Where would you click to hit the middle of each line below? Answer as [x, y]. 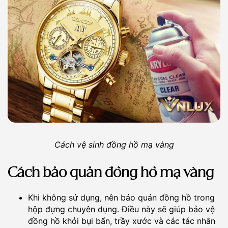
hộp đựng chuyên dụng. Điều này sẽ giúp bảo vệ [121, 209]
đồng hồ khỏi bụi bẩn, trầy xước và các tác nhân [122, 221]
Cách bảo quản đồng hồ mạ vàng [111, 174]
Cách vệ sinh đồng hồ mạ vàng [114, 145]
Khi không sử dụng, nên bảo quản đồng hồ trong [121, 198]
